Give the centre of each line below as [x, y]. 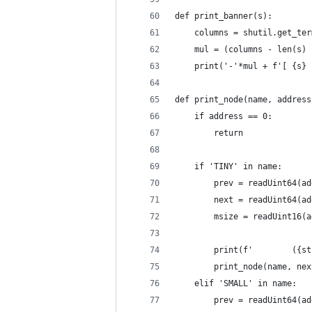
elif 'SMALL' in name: [236, 283]
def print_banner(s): [224, 16]
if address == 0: [224, 116]
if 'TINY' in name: [228, 166]
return [209, 133]
